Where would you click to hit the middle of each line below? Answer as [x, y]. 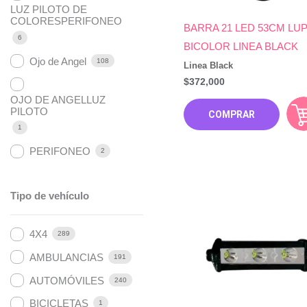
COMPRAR [231, 115]
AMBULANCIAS [66, 257]
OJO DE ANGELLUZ [58, 99]
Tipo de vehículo [50, 195]
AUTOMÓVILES [67, 280]
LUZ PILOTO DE [49, 10]
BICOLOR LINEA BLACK [241, 46]
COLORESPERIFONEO [66, 21]
